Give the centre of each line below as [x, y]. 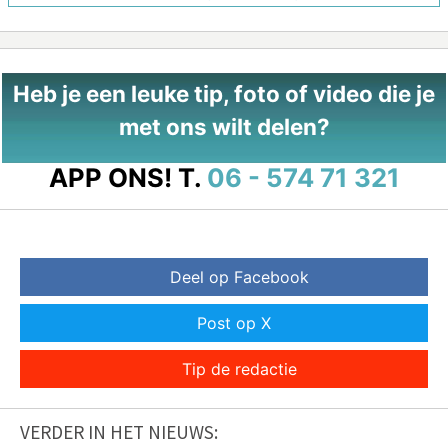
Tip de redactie [239, 369]
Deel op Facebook [239, 277]
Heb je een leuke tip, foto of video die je [224, 94]
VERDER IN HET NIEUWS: [119, 432]
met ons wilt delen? [224, 127]
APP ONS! [110, 178]
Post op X [234, 323]
